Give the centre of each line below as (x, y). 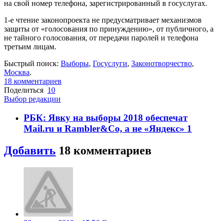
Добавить (30, 151)
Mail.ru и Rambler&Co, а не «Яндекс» (105, 129)
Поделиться (24, 90)
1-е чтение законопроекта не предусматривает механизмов (103, 20)
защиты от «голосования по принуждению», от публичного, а (109, 29)
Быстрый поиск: (32, 63)
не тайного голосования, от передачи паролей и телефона (101, 37)
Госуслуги (110, 63)
